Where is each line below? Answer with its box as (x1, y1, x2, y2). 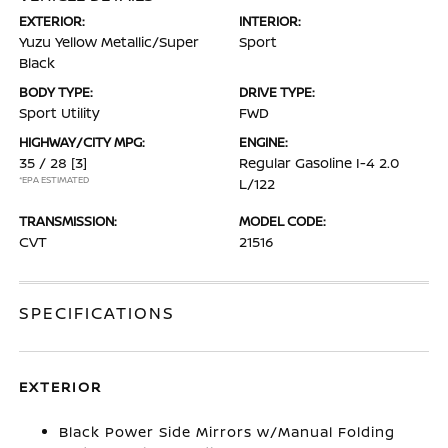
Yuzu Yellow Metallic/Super (19, 32, 200, 51)
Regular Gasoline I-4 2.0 (239, 153, 399, 172)
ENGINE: (239, 133, 288, 151)
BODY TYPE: (19, 83, 94, 101)
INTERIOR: (239, 12, 301, 30)
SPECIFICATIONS (19, 302, 176, 324)
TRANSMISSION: (19, 212, 118, 230)
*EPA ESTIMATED (19, 173, 90, 186)
